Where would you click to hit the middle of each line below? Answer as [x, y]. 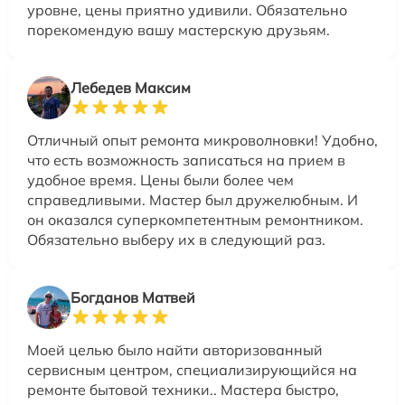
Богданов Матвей [133, 297]
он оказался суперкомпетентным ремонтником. [195, 220]
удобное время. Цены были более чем [160, 180]
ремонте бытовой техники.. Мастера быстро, [183, 390]
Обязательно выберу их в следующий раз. [176, 240]
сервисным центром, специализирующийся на [192, 370]
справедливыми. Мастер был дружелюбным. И [193, 200]
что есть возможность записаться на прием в [186, 160]
